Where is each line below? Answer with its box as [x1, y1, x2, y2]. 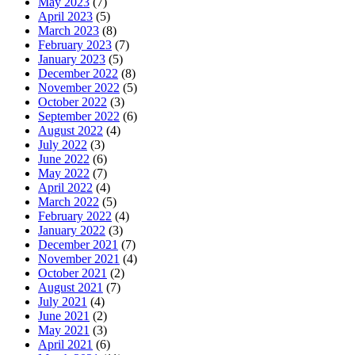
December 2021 [38, 238, 118, 252]
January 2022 [38, 223, 105, 238]
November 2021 [38, 252, 120, 266]
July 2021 [38, 295, 87, 309]
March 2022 [38, 195, 99, 209]
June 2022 [38, 152, 90, 166]
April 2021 [38, 338, 93, 352]
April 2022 [38, 181, 93, 195]
